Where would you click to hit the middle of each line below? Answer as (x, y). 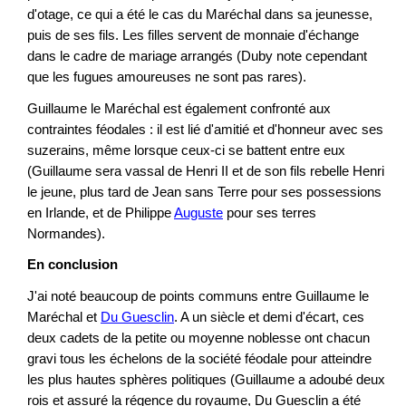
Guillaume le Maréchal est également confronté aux (179, 108)
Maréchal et (64, 316)
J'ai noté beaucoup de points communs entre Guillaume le (198, 295)
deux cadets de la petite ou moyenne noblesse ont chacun (198, 337)
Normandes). (66, 233)
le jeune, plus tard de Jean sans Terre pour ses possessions (204, 191)
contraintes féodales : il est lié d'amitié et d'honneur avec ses (205, 129)
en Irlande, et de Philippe (101, 212)
